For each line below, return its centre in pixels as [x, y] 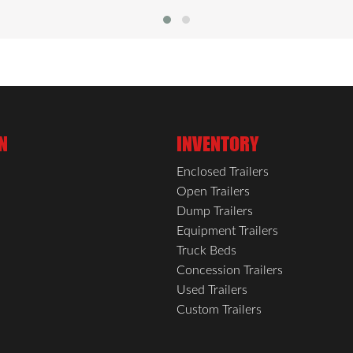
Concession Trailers [230, 270]
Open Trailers [213, 191]
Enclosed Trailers [223, 171]
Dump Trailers [215, 211]
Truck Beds [206, 250]
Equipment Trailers [227, 230]
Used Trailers [212, 290]
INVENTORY [217, 143]
